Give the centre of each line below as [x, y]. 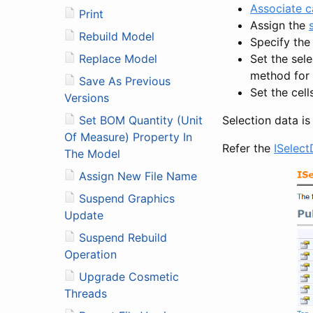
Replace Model [118, 58]
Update [84, 215]
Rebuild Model [117, 36]
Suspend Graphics [127, 198]
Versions [87, 97]
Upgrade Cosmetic [129, 276]
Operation [90, 254]
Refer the [248, 148]
